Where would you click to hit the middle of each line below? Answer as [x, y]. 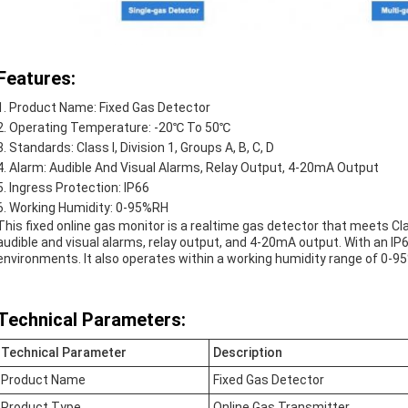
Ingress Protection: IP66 [79, 188]
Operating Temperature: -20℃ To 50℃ [120, 127]
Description [248, 352]
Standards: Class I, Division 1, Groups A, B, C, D [142, 148]
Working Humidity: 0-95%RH [89, 208]
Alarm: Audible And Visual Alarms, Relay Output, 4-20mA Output [194, 168]
